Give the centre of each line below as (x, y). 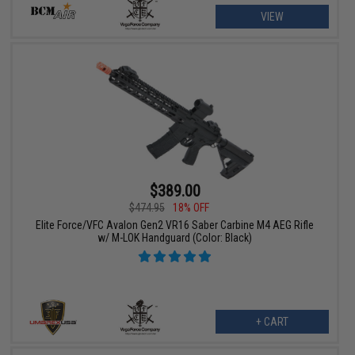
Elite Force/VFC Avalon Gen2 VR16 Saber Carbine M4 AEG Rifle (175, 225)
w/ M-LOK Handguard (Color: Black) (175, 237)
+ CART (272, 321)
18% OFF (191, 207)
